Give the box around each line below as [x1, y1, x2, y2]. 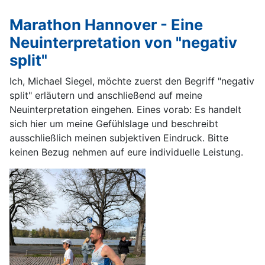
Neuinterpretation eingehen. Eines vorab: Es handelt [9, 103, 241, 115]
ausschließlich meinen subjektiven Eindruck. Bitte [9, 131, 228, 144]
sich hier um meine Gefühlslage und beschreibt [9, 117, 218, 130]
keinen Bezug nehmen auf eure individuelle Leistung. [9, 146, 243, 158]
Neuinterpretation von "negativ [9, 33, 237, 51]
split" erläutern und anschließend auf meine [9, 89, 202, 101]
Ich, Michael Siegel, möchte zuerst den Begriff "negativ [9, 75, 254, 87]
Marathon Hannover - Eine [9, 15, 203, 34]
